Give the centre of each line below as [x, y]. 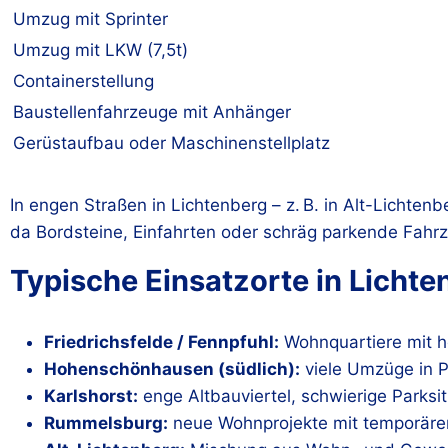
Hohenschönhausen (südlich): [172, 369]
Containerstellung [83, 80]
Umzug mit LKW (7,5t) [100, 49]
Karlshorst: [91, 396]
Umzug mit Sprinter [90, 18]
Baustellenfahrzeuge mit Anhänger [152, 111]
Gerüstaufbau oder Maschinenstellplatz [171, 142]
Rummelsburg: [106, 423]
